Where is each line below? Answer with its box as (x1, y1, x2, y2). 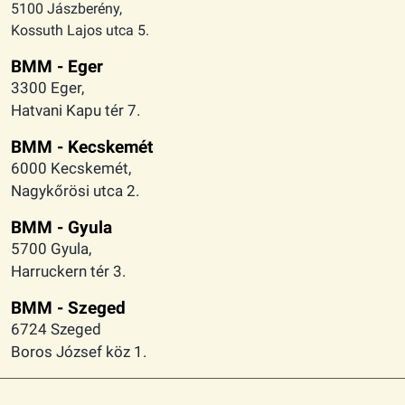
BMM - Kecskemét (11, 71, 153, 93)
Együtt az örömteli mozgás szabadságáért (15, 337, 281, 355)
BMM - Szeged (11, 232, 126, 254)
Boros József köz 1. (11, 278, 146, 297)
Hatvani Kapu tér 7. (11, 36, 140, 55)
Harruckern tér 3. (11, 197, 126, 216)
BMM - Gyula (11, 152, 112, 174)
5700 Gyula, (11, 174, 91, 193)
